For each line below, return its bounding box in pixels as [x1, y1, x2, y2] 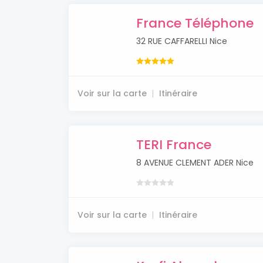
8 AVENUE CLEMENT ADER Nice [136, 157, 254, 169]
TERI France [136, 136, 211, 154]
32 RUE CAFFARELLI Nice [136, 35, 227, 48]
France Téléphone [136, 14, 254, 33]
